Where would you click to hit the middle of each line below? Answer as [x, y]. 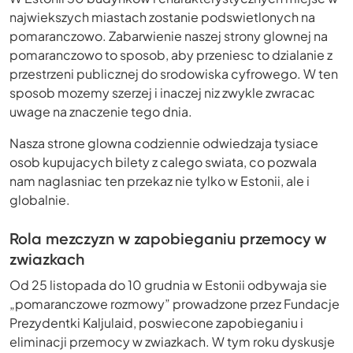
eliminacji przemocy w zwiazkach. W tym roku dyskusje [172, 342]
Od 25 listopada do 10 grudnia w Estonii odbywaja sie [168, 285]
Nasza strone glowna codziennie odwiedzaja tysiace [164, 143]
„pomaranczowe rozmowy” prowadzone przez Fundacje [175, 304]
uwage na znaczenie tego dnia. [101, 112]
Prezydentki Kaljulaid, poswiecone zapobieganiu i [156, 323]
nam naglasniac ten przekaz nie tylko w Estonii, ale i [160, 181]
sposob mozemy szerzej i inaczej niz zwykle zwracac [162, 93]
